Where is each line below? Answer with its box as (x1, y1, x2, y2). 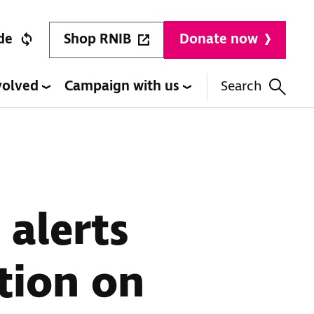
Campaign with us (64, 77, 183, 96)
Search (221, 77, 262, 96)
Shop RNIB (64, 29, 131, 49)
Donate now (179, 30, 258, 49)
